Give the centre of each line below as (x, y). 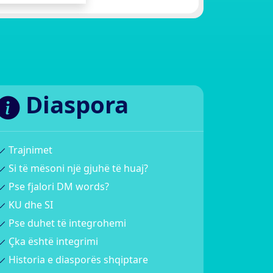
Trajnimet (29, 150)
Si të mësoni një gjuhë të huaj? (77, 168)
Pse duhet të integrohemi (66, 223)
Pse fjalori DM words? (58, 187)
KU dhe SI (30, 205)
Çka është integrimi (52, 242)
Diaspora (74, 105)
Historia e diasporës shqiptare (77, 260)
